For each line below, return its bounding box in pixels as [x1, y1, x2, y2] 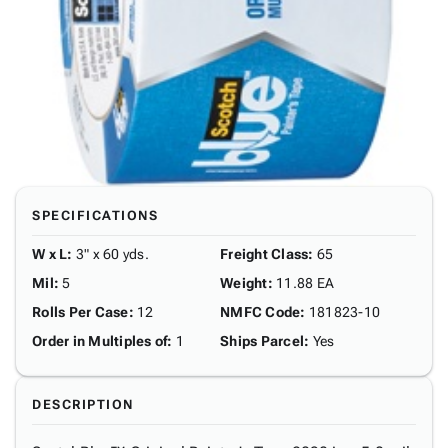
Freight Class [220, 246, 309, 262]
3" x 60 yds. [75, 246, 149, 262]
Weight [220, 275, 268, 291]
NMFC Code [220, 304, 301, 320]
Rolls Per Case [32, 304, 129, 320]
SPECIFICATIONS [32, 208, 158, 223]
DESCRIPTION [32, 397, 134, 412]
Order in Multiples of [32, 333, 168, 349]
